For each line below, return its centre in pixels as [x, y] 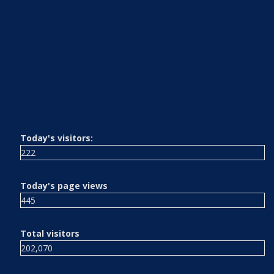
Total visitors [50, 234]
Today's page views [64, 186]
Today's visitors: [57, 138]
